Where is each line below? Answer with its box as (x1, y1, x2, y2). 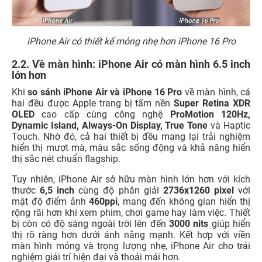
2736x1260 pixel (163, 185, 239, 196)
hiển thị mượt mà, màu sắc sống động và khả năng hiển (12, 142, 250, 154)
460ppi (89, 196, 118, 208)
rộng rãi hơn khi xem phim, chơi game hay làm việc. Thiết (12, 207, 250, 219)
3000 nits (169, 218, 209, 230)
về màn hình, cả (182, 87, 251, 98)
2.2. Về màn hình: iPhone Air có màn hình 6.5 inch (12, 58, 250, 71)
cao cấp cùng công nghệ (35, 109, 170, 120)
